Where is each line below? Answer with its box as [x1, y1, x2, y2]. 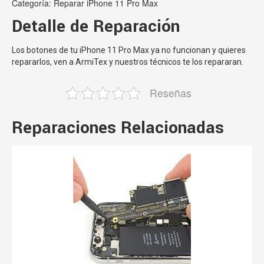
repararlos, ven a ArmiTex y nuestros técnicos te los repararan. [12, 57, 243, 67]
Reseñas [149, 85, 192, 100]
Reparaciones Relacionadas [12, 115, 224, 140]
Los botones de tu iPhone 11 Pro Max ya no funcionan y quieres [12, 45, 246, 55]
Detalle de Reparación [12, 14, 180, 38]
